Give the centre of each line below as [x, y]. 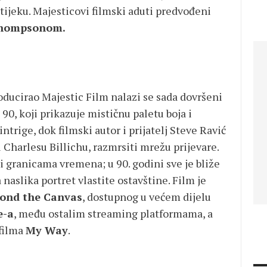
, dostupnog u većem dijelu [147, 197]
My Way [47, 230]
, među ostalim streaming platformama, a [113, 213]
